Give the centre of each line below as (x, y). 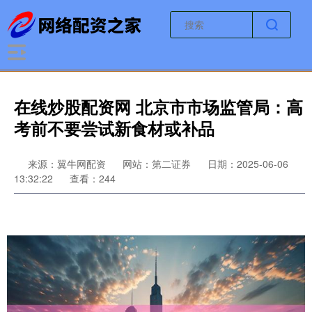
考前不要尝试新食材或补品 (114, 128)
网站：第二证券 (157, 164)
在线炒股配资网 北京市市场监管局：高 (158, 107)
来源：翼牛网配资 (68, 164)
